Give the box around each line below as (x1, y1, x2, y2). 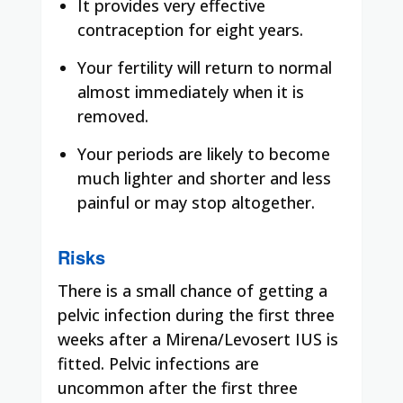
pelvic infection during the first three (58, 303, 335, 326)
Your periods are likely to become (77, 142, 330, 165)
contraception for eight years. (77, 18, 303, 40)
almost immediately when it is (77, 80, 304, 103)
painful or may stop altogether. (77, 191, 315, 213)
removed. (77, 104, 148, 127)
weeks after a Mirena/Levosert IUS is (58, 327, 338, 350)
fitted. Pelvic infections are (58, 352, 259, 374)
